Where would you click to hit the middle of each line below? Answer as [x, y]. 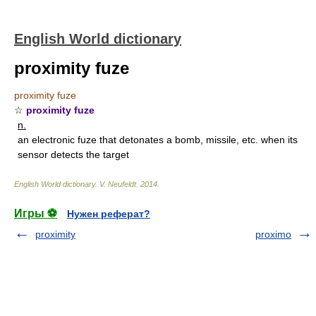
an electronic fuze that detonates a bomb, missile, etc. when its [158, 140]
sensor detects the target [73, 154]
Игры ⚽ [36, 213]
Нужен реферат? [109, 214]
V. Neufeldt [118, 184]
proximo [273, 234]
